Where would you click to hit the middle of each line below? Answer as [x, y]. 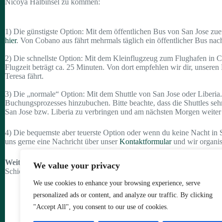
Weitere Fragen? [33, 162]
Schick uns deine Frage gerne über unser [69, 171]
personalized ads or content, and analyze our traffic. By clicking [123, 195]
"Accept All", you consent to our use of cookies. [101, 207]
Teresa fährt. [24, 76]
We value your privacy [77, 166]
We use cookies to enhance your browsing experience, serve [117, 183]
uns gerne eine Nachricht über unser [62, 141]
